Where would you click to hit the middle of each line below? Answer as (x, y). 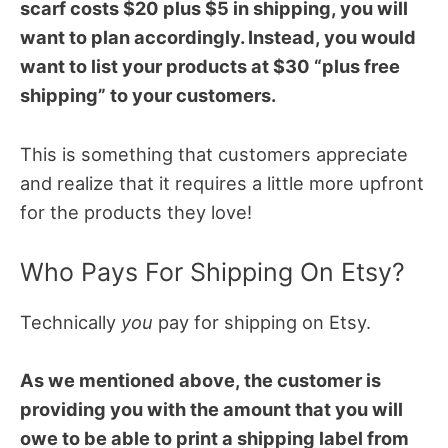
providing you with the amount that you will (211, 408)
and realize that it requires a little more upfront (222, 182)
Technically (70, 321)
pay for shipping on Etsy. (262, 321)
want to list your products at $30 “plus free (210, 66)
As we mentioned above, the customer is (200, 379)
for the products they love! (136, 211)
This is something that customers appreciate (214, 153)
